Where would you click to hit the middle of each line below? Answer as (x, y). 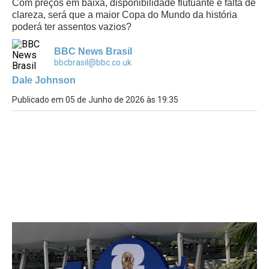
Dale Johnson (44, 80)
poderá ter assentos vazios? (72, 27)
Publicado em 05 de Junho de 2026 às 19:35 (95, 100)
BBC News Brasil (93, 51)
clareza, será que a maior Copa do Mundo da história (125, 15)
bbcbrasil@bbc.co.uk (93, 62)
